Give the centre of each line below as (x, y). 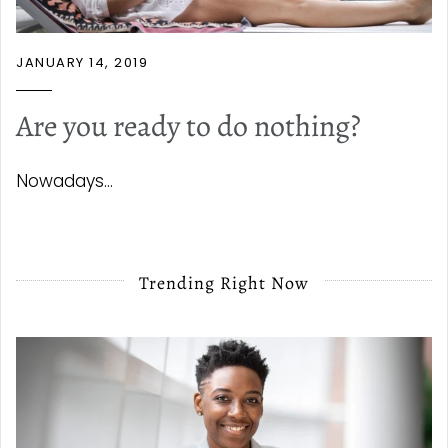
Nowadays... (64, 181)
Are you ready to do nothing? (188, 126)
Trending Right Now (224, 283)
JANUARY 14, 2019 (82, 63)
